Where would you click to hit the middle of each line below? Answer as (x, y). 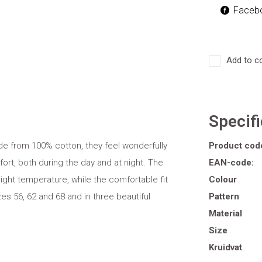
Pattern (224, 196)
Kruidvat (225, 247)
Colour (223, 180)
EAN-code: (231, 163)
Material (225, 213)
